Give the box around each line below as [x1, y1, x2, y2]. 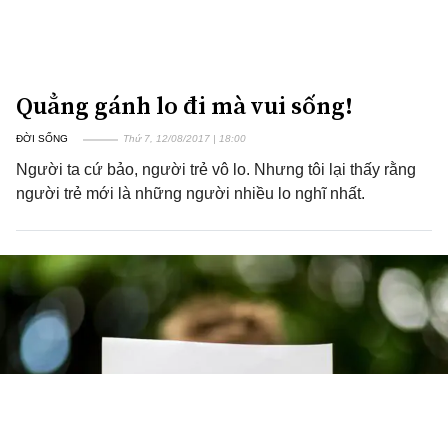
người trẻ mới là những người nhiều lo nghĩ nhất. [16, 185, 365, 202]
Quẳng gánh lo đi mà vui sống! [16, 89, 353, 122]
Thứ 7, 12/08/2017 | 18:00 [123, 133, 246, 144]
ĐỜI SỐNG [16, 133, 68, 144]
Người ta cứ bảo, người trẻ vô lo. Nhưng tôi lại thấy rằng [16, 161, 416, 178]
